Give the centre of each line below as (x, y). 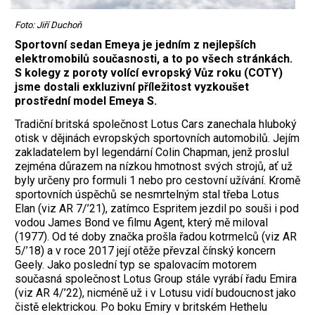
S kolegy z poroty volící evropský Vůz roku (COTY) (149, 73)
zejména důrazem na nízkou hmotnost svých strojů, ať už (154, 167)
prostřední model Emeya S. (86, 101)
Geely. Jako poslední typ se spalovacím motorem (136, 265)
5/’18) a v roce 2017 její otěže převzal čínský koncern (145, 251)
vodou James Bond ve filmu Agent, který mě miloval (141, 223)
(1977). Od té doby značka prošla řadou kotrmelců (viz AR (156, 237)
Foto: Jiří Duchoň (48, 25)
